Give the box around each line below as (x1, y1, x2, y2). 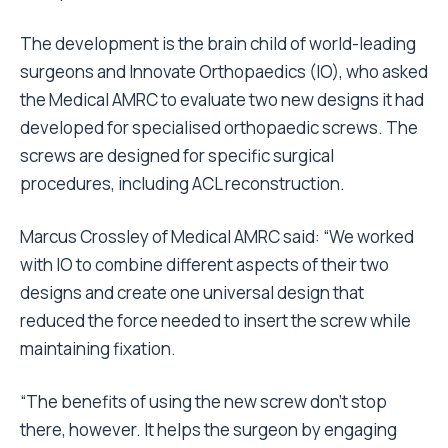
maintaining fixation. (20, 337, 176, 360)
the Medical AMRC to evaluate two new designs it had (20, 88, 424, 111)
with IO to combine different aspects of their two (20, 253, 389, 276)
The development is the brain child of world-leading (20, 32, 416, 55)
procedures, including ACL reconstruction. (20, 172, 345, 195)
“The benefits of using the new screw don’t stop (20, 390, 387, 413)
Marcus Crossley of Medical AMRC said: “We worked (20, 225, 414, 248)
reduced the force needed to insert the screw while (20, 309, 411, 332)
